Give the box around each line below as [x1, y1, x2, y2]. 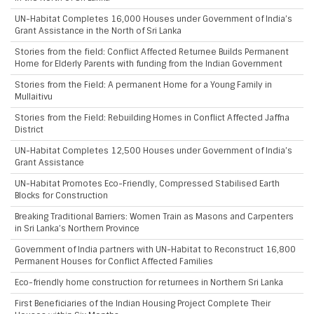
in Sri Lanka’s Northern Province [15, 223, 139, 234]
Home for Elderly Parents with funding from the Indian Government [15, 58, 282, 69]
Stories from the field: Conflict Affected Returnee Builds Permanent [15, 46, 289, 57]
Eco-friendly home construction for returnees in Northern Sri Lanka [15, 277, 283, 288]
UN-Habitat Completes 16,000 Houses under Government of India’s [15, 13, 292, 25]
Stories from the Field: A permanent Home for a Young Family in [15, 79, 272, 90]
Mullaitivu [15, 91, 53, 102]
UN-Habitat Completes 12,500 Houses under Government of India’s [15, 145, 292, 156]
